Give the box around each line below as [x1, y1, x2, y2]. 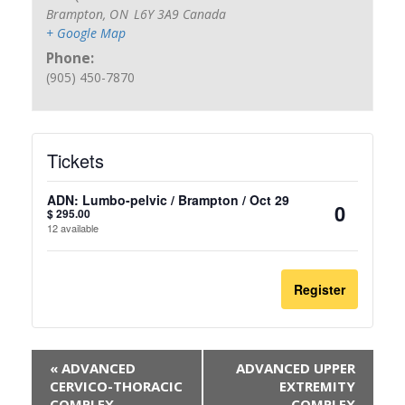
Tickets [47, 146, 104, 174]
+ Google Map [46, 24, 127, 42]
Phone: [46, 49, 95, 69]
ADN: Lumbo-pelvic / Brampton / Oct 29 [47, 190, 289, 209]
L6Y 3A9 [133, 5, 183, 24]
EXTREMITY [279, 376, 355, 395]
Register [294, 279, 345, 298]
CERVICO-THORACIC [50, 376, 183, 395]
